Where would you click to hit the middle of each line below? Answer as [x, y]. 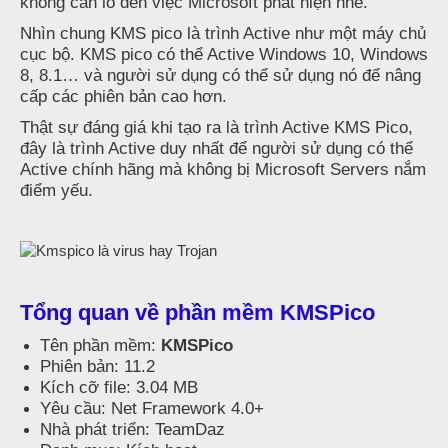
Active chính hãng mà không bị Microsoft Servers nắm [223, 169]
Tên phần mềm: [100, 345]
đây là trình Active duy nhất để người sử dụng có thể [216, 148]
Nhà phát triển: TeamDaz [132, 429]
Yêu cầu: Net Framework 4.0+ [152, 408]
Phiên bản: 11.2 [97, 366]
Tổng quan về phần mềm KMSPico [197, 313]
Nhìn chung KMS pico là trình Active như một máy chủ [223, 33]
